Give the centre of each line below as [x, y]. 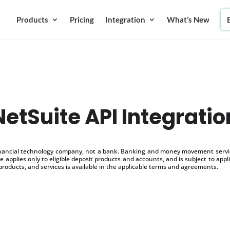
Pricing [82, 20]
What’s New [188, 20]
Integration [125, 20]
